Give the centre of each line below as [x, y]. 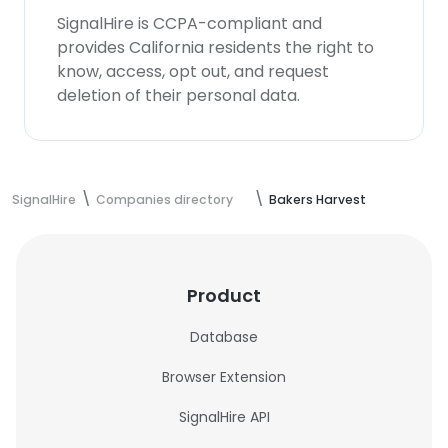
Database [224, 337]
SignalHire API [224, 417]
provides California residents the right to [215, 47]
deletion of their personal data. [178, 95]
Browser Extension [224, 377]
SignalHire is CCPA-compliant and [189, 23]
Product [224, 295]
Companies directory [164, 199]
